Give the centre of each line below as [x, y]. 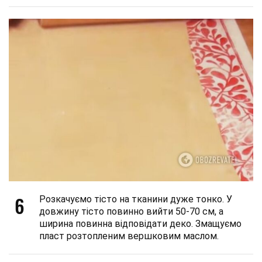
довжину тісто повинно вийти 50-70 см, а [131, 212]
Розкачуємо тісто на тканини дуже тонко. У [136, 199]
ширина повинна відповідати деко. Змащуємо [140, 224]
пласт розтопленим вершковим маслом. [129, 236]
